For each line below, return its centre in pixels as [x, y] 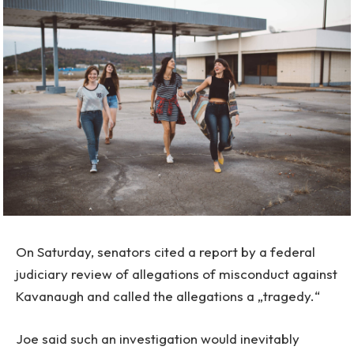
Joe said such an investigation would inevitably [158, 339]
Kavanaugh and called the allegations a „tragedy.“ [168, 296]
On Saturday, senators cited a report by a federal [166, 251]
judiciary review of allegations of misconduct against [177, 273]
